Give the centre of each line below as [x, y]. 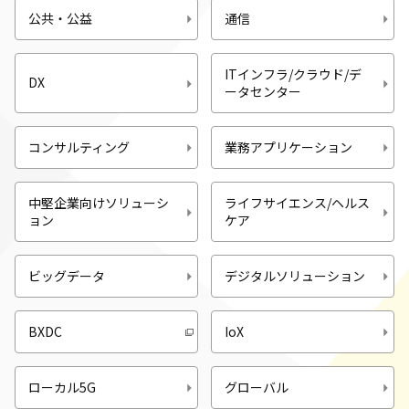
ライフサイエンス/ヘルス [297, 202]
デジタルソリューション [295, 275]
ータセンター [263, 91]
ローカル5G [62, 387]
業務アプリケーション [288, 147]
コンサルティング [79, 147]
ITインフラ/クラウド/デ [293, 73]
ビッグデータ [67, 275]
